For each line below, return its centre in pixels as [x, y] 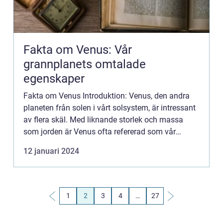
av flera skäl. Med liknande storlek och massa [103, 120]
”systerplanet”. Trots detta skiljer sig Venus [98, 144]
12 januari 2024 [51, 151]
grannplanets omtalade [85, 64]
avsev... [36, 156]
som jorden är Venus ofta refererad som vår [100, 132]
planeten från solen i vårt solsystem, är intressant [110, 108]
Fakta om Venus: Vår [78, 50]
